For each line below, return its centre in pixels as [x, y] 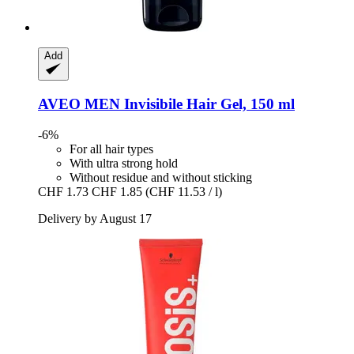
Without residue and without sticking [161, 177]
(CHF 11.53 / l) [184, 191]
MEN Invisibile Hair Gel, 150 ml [188, 104]
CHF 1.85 [117, 191]
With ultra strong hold [124, 163]
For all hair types [111, 149]
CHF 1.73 [63, 191]
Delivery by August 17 [95, 218]
